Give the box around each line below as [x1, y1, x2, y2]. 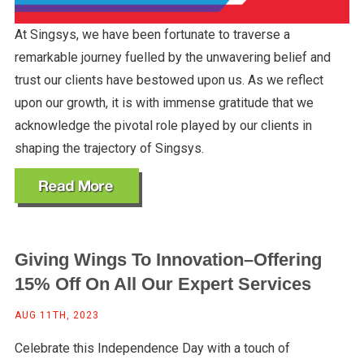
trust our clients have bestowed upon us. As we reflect [14, 72, 323, 89]
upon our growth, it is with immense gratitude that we [14, 95, 314, 111]
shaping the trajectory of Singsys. [14, 141, 204, 157]
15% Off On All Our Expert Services [14, 274, 311, 295]
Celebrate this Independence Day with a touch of [14, 340, 290, 357]
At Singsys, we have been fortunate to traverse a [14, 27, 290, 43]
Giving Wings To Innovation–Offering [14, 249, 322, 271]
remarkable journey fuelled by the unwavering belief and [14, 50, 331, 66]
